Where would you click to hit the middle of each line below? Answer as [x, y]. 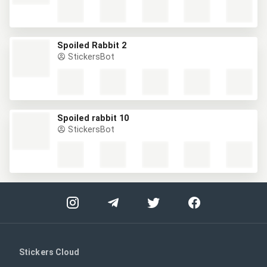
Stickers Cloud [49, 252]
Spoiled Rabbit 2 [92, 46]
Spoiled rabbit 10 [93, 118]
